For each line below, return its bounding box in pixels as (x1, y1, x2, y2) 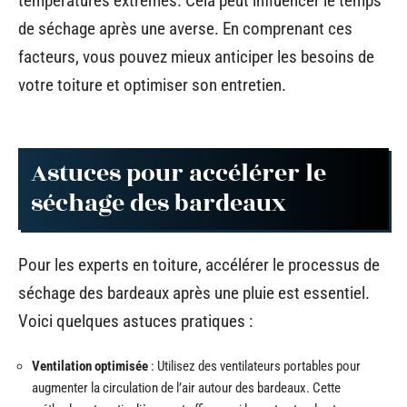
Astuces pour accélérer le (31, 155, 326, 192)
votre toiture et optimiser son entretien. (18, 74, 286, 95)
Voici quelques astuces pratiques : (18, 310, 253, 332)
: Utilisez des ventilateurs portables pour (148, 358, 361, 374)
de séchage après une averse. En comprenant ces (18, 17, 352, 39)
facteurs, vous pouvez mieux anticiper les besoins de (18, 45, 374, 67)
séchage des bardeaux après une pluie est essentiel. (18, 282, 370, 303)
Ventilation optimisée (32, 358, 148, 374)
